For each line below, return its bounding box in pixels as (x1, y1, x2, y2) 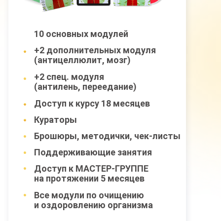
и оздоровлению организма (34, 200, 153, 210)
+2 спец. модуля (34, 72, 104, 82)
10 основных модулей (34, 29, 128, 39)
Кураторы (34, 114, 77, 125)
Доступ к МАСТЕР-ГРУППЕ (34, 163, 148, 174)
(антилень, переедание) (34, 81, 137, 92)
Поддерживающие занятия (34, 147, 152, 157)
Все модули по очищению (34, 190, 144, 200)
